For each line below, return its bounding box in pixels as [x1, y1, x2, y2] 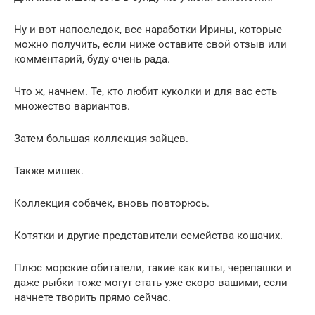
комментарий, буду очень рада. [14, 52, 170, 65]
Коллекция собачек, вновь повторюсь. [14, 196, 210, 210]
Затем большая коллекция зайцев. [14, 131, 188, 145]
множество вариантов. [14, 99, 130, 112]
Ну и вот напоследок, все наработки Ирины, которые [14, 22, 282, 36]
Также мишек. [14, 164, 84, 177]
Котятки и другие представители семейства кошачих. [14, 229, 283, 242]
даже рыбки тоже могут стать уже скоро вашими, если [14, 276, 288, 289]
